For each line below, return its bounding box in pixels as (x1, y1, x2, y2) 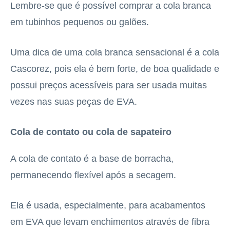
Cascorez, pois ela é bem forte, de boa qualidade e (10, 63, 219, 74)
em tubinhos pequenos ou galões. (10, 16, 149, 27)
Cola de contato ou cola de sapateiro (10, 126, 171, 137)
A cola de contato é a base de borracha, (10, 153, 174, 164)
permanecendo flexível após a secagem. (10, 169, 176, 180)
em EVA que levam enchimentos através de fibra (10, 216, 209, 227)
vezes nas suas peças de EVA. (10, 96, 137, 107)
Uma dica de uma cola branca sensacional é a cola (10, 47, 219, 57)
